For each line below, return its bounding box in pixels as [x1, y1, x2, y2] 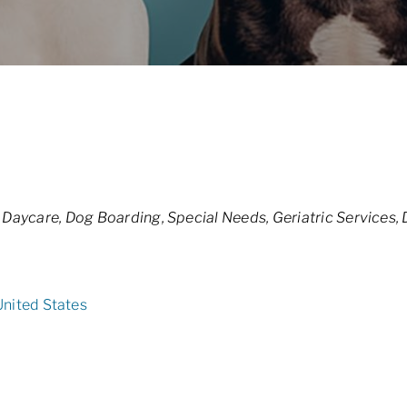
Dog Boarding [65, 209, 162, 227]
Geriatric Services [272, 209, 396, 227]
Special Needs [167, 209, 267, 227]
